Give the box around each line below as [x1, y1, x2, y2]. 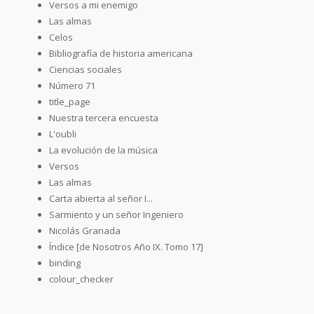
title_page [49, 95, 90, 108]
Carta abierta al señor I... [49, 191, 153, 205]
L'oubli [49, 127, 76, 140]
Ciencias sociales [49, 62, 122, 76]
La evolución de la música [49, 143, 158, 156]
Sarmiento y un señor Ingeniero [49, 207, 184, 221]
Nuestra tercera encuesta [49, 111, 158, 124]
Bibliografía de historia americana [49, 46, 193, 60]
